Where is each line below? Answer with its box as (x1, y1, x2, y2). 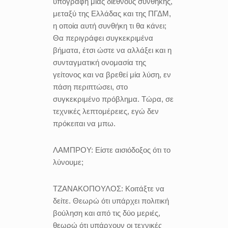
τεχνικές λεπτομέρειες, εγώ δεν (53, 107, 159, 116)
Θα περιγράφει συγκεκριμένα (53, 34, 153, 42)
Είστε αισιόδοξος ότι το (95, 146, 170, 154)
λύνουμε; (53, 158, 83, 166)
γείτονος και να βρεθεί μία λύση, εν (53, 70, 171, 79)
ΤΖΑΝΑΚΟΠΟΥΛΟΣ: (53, 184, 125, 193)
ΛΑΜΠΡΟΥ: (53, 146, 95, 154)
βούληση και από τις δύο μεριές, (53, 209, 160, 217)
